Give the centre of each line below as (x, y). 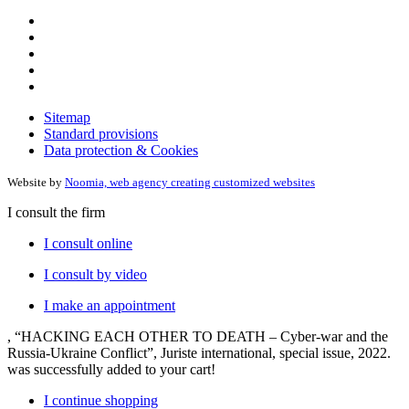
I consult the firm (56, 212)
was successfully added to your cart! (111, 369)
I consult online (88, 243)
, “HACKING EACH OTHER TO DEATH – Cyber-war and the (198, 336)
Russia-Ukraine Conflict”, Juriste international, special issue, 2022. (199, 352)
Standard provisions (101, 133)
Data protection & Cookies (121, 150)
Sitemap (67, 117)
